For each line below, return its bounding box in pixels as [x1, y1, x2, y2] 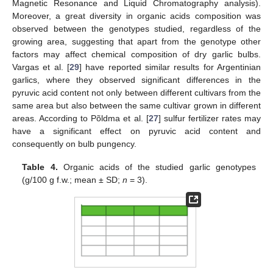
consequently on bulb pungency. [12, 138, 136, 149]
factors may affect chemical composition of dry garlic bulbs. [12, 49, 261, 59]
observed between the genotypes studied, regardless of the [12, 23, 261, 34]
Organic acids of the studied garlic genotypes [57, 162, 256, 172]
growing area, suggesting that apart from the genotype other [12, 36, 261, 46]
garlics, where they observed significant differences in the [12, 74, 261, 85]
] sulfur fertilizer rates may [158, 113, 261, 123]
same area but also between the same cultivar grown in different [12, 100, 261, 110]
